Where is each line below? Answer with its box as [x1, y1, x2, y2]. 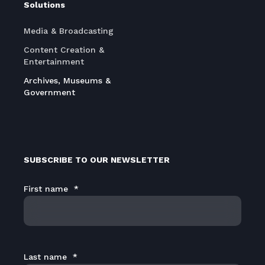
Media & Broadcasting [24, 25, 114, 35]
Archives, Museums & [24, 75, 111, 85]
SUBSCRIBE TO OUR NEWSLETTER [24, 154, 170, 164]
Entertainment [24, 56, 84, 66]
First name [24, 183, 68, 193]
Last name [24, 251, 67, 261]
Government [24, 87, 75, 97]
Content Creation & [24, 44, 104, 54]
